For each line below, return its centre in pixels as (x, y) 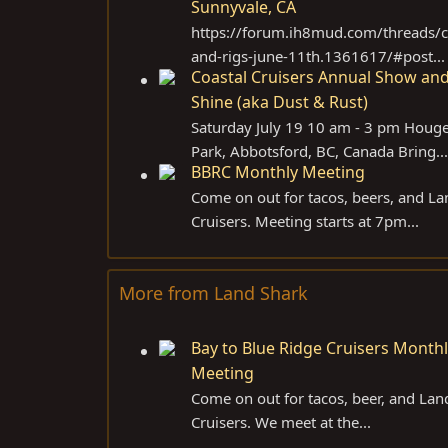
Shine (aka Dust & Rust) (279, 101)
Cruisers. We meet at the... (281, 421)
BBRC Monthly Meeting (278, 171)
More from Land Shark (213, 292)
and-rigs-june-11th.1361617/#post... (318, 55)
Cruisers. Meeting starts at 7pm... (305, 220)
